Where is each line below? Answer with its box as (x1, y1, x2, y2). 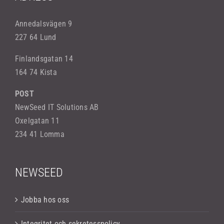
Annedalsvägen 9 (15, 19, 72, 29)
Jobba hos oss (21, 195, 69, 205)
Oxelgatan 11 (15, 116, 59, 126)
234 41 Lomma (15, 129, 64, 139)
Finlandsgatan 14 (15, 54, 73, 64)
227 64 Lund (15, 32, 56, 42)
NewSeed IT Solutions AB (15, 102, 99, 112)
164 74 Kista (15, 67, 57, 77)
